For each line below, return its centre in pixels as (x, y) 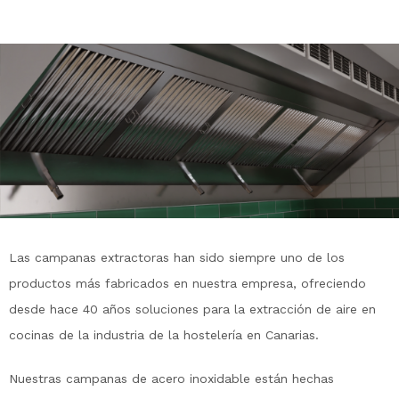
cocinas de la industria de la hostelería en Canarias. (164, 335)
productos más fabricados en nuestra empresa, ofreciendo (187, 284)
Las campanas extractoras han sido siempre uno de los (177, 258)
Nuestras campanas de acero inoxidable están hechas (171, 379)
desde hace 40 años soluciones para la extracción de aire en (192, 309)
